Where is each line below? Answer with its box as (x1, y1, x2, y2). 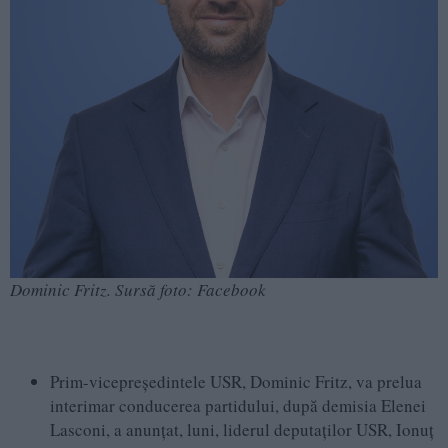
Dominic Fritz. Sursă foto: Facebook (10, 278, 266, 302)
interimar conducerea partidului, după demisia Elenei (50, 394, 426, 418)
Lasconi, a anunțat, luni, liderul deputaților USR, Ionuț (50, 418, 434, 442)
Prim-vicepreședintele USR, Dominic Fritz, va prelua (50, 370, 422, 394)
